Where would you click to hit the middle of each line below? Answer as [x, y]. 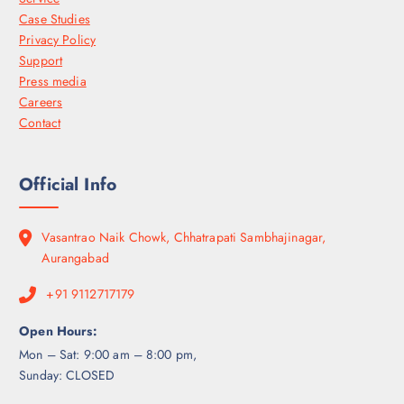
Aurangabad [75, 257]
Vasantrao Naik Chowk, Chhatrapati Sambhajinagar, [184, 237]
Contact [40, 122]
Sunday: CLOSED [67, 376]
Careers [41, 101]
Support [41, 60]
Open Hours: [58, 331]
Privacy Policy [58, 39]
